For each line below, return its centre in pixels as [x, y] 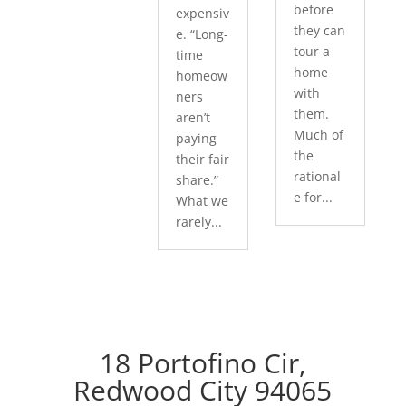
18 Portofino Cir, [203, 363]
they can [319, 30]
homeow [202, 76]
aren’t [193, 117]
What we [203, 201]
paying [197, 138]
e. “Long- [203, 34]
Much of [318, 135]
